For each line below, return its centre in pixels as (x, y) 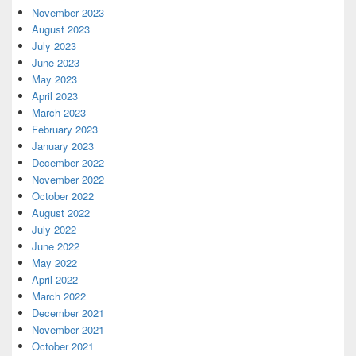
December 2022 (68, 162)
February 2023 (65, 129)
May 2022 (54, 262)
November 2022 (68, 179)
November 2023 (68, 12)
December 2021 (68, 312)
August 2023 (61, 29)
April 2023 (55, 95)
